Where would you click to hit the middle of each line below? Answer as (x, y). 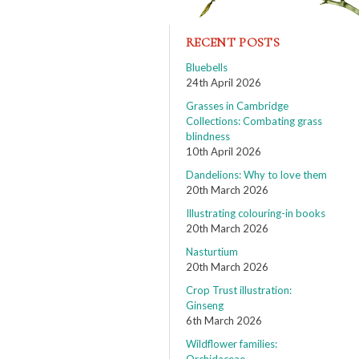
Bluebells (207, 67)
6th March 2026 (224, 321)
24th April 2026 (224, 83)
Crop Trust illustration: (239, 290)
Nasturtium (212, 252)
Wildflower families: (232, 344)
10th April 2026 (224, 151)
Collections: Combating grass (254, 121)
